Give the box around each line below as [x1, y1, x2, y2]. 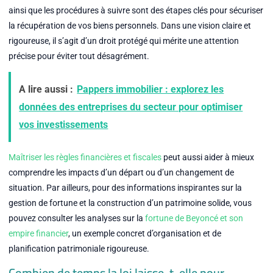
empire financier [8, 229, 68, 239]
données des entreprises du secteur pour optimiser [19, 101, 243, 113]
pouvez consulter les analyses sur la [8, 213, 145, 224]
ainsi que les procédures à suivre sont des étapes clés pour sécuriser [8, 5, 263, 15]
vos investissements [19, 119, 108, 131]
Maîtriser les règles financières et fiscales [8, 152, 161, 163]
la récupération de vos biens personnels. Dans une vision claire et [8, 20, 251, 30]
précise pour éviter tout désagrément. [8, 51, 149, 61]
